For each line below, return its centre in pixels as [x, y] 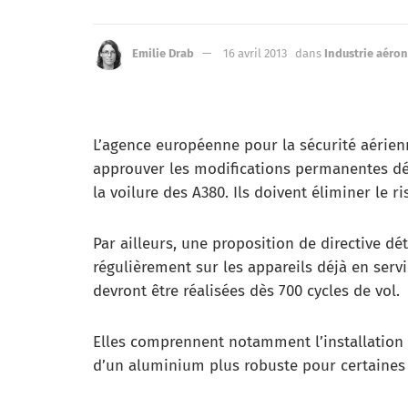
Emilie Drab [163, 53]
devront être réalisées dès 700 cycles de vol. [246, 291]
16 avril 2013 [255, 53]
